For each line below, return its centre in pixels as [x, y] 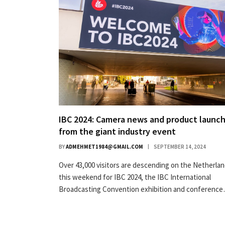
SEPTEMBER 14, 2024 [180, 146]
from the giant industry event [117, 131]
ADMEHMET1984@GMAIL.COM [104, 146]
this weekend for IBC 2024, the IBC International [135, 177]
